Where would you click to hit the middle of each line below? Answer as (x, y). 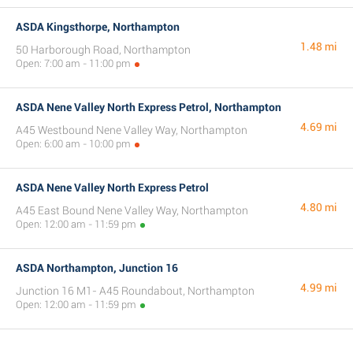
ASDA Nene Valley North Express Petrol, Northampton (149, 107)
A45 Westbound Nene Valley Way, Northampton (132, 130)
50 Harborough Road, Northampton (103, 50)
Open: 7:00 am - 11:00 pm (73, 63)
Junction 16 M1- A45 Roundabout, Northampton (135, 291)
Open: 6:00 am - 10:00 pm (73, 144)
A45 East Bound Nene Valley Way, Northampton (132, 210)
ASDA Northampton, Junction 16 (97, 268)
